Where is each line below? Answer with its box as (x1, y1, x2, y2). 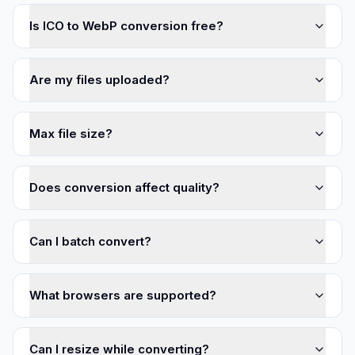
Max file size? (29, 126, 113, 141)
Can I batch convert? (29, 234, 151, 249)
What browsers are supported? (29, 288, 216, 303)
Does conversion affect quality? (29, 180, 219, 195)
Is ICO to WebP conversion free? (29, 18, 223, 33)
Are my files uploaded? (29, 72, 170, 87)
